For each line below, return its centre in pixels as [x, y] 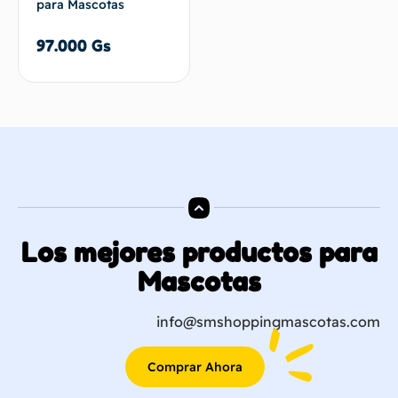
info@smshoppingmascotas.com [268, 321]
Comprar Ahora [195, 366]
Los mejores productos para [199, 252]
